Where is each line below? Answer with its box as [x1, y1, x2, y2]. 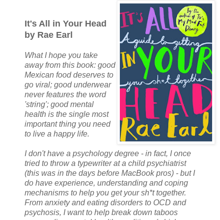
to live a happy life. [25, 130, 89, 138]
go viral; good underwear [25, 81, 111, 89]
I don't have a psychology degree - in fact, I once [25, 149, 191, 158]
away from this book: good [25, 61, 115, 70]
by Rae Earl [25, 30, 73, 40]
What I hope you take [25, 51, 98, 60]
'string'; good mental [25, 100, 94, 109]
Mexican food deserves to [25, 71, 113, 80]
